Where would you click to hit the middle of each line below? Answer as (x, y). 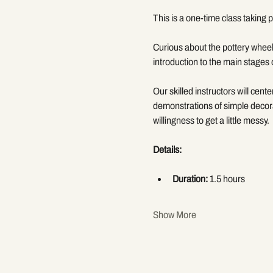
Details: (167, 149)
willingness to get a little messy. (211, 120)
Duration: (190, 179)
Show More (174, 214)
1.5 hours (226, 179)
